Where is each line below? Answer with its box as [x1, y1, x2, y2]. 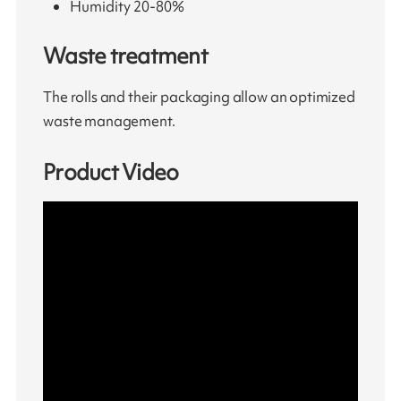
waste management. [43, 110, 175, 131]
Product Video [43, 158, 179, 188]
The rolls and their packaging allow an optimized [43, 86, 355, 107]
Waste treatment [43, 41, 208, 72]
